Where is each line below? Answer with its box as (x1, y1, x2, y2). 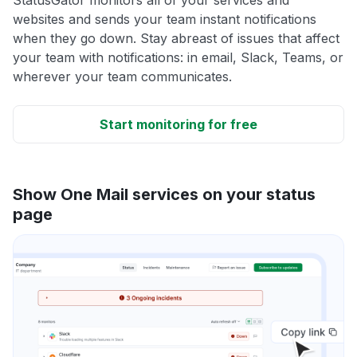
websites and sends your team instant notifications (13, 10, 316, 27)
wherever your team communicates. (13, 68, 232, 84)
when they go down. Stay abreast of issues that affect (13, 29, 339, 46)
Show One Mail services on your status (13, 184, 316, 204)
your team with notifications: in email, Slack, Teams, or (13, 49, 343, 65)
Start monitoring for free (100, 116, 257, 132)
